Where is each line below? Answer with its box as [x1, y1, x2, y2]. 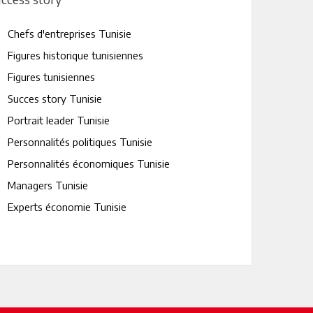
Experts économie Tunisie [7, 201, 126, 213]
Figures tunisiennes [7, 71, 95, 83]
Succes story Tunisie [7, 92, 102, 105]
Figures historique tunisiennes [7, 49, 143, 61]
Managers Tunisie [7, 179, 88, 191]
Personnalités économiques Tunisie [7, 157, 170, 170]
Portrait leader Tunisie [7, 114, 110, 126]
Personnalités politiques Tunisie [7, 136, 152, 148]
